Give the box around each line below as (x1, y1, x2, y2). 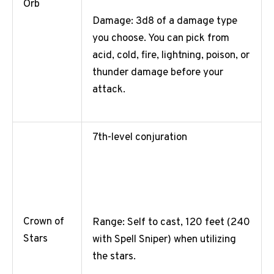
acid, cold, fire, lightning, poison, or (92, 48, 250, 62)
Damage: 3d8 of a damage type (92, 14, 237, 28)
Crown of (23, 215, 64, 229)
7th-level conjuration (92, 131, 187, 145)
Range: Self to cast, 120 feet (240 (92, 215, 250, 229)
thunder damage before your (92, 65, 223, 80)
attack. (92, 83, 125, 97)
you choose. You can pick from (92, 31, 229, 45)
